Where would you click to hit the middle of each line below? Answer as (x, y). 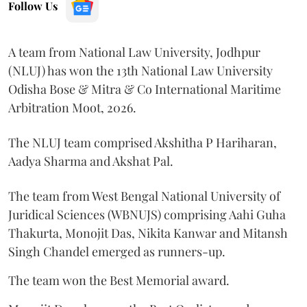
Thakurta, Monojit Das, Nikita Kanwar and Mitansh (148, 233)
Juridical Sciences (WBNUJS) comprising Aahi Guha (147, 214)
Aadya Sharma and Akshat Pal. (91, 161)
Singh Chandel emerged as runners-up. (117, 251)
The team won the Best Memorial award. (119, 280)
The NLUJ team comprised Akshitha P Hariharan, (143, 142)
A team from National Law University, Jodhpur (134, 52)
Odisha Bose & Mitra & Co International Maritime (145, 89)
